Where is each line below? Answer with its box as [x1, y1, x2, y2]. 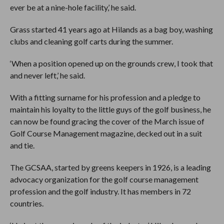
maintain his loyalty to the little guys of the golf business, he [9, 104, 211, 114]
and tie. [9, 140, 34, 150]
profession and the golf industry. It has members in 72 [9, 186, 191, 196]
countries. [9, 198, 43, 208]
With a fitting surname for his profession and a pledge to [9, 92, 200, 102]
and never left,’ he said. [9, 70, 85, 80]
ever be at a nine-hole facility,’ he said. [9, 2, 136, 12]
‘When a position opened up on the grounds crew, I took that [9, 58, 213, 68]
